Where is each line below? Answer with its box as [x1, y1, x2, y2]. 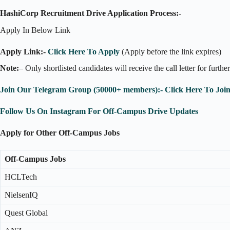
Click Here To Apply [48, 47, 120, 56]
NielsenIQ [5, 190, 38, 200]
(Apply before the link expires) [120, 47, 221, 56]
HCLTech [5, 172, 37, 182]
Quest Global [5, 208, 48, 218]
